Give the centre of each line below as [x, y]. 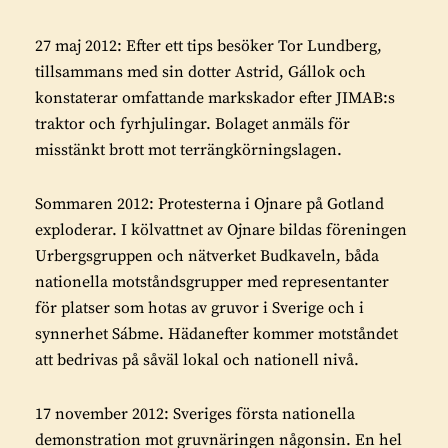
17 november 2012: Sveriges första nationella [195, 414]
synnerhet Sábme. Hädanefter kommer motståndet [216, 334]
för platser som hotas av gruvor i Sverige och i [199, 308]
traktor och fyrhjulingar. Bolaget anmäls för [192, 124]
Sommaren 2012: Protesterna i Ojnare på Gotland [209, 204]
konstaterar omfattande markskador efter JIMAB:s [215, 98]
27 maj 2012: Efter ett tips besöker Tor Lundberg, [208, 46]
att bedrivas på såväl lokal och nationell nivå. [197, 360]
